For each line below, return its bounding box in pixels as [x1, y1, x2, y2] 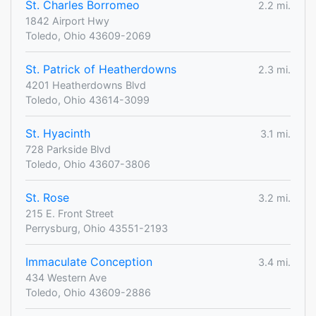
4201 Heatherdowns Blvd [25, 79, 146, 92]
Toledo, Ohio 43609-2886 [25, 286, 151, 299]
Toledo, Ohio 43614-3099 [25, 94, 150, 107]
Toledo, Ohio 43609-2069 [25, 30, 151, 42]
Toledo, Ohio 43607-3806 [25, 158, 150, 171]
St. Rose [25, 190, 69, 205]
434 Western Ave [25, 272, 107, 284]
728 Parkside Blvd [25, 143, 111, 156]
